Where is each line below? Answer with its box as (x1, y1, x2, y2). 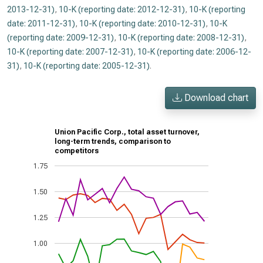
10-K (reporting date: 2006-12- (137, 47, 251, 56)
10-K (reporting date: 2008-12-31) (118, 33, 244, 42)
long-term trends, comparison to (55, 137, 171, 146)
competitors (55, 147, 99, 156)
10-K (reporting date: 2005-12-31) (23, 61, 150, 70)
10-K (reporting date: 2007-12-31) (7, 47, 133, 56)
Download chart (182, 92, 248, 103)
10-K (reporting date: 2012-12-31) (59, 5, 185, 14)
